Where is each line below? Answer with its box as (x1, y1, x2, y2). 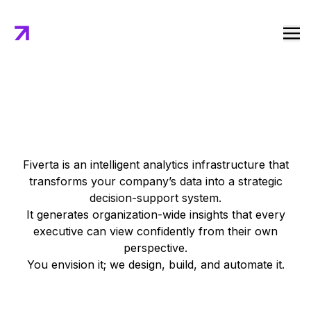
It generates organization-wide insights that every (26, 208, 285, 221)
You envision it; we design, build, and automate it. (26, 258, 285, 271)
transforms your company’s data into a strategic (28, 174, 283, 188)
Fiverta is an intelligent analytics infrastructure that (22, 158, 289, 171)
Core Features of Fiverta (36, 121, 275, 146)
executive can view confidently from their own (33, 224, 278, 238)
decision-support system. (90, 191, 221, 205)
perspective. (124, 241, 187, 255)
